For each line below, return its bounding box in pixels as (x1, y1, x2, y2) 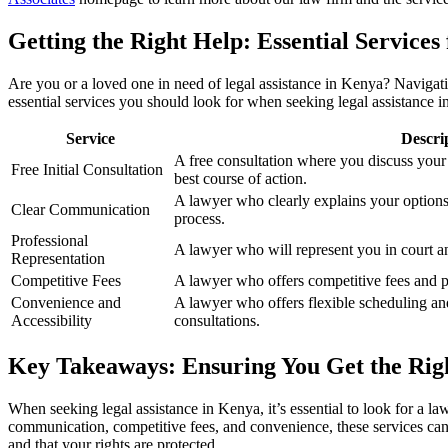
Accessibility (11, 311, 92, 329)
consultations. (174, 311, 260, 329)
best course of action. (174, 169, 307, 187)
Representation (11, 249, 105, 267)
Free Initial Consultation (11, 160, 163, 178)
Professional (11, 231, 88, 249)
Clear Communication (11, 200, 150, 218)
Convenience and (11, 293, 121, 311)
